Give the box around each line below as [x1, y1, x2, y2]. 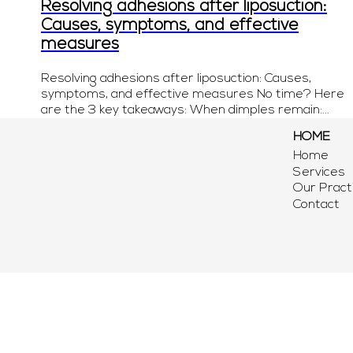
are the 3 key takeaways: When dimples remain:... [41, 103, 329, 117]
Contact [293, 199, 340, 212]
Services [293, 165, 345, 179]
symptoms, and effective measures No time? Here [41, 87, 344, 101]
